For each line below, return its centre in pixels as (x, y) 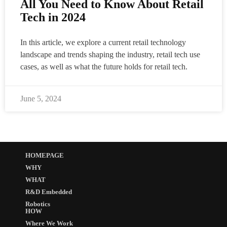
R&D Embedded (49, 192)
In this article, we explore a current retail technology (103, 43)
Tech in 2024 (53, 17)
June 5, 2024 (41, 99)
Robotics (38, 204)
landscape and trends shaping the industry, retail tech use (110, 55)
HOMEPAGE (45, 156)
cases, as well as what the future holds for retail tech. (104, 67)
